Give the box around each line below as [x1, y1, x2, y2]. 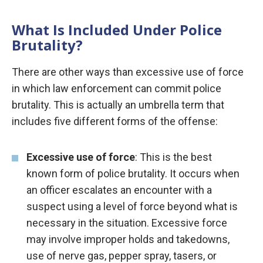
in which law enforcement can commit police [12, 82, 221, 95]
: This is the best [135, 151, 212, 164]
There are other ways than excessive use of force [12, 66, 244, 79]
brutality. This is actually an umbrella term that [12, 99, 224, 112]
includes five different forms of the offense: [12, 115, 218, 128]
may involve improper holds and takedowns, [26, 233, 230, 246]
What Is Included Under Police [12, 20, 222, 40]
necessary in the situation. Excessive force [26, 217, 227, 230]
